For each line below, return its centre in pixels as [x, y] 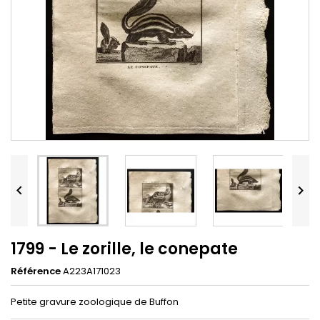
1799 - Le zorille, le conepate [124, 249]
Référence [36, 271]
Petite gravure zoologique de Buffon [95, 301]
